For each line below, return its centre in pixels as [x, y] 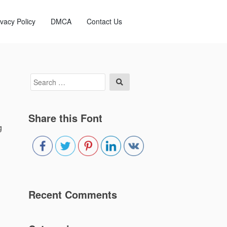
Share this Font [65, 118]
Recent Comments [73, 194]
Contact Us [104, 21]
